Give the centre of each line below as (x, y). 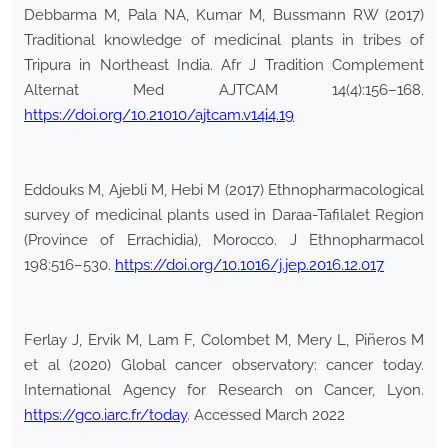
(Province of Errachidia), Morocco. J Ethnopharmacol (224, 240)
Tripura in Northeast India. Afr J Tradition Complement (224, 65)
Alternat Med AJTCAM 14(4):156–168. (224, 90)
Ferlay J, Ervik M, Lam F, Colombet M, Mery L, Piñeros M (224, 340)
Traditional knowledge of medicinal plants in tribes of (224, 40)
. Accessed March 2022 (266, 415)
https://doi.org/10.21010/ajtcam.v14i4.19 (159, 115)
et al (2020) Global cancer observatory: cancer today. (224, 365)
